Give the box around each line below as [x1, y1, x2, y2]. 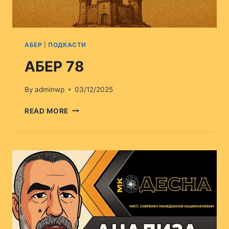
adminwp [35, 85, 65, 94]
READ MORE [25, 106, 69, 115]
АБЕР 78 [25, 58, 84, 76]
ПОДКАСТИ [48, 41, 86, 49]
